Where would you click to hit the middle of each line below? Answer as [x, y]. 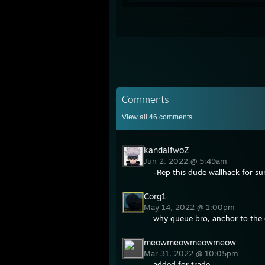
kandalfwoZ [167, 150]
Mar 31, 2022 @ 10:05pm [192, 253]
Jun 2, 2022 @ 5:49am [187, 161]
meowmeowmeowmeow [190, 242]
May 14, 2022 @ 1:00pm [190, 207]
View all [135, 117]
